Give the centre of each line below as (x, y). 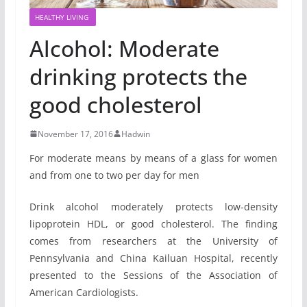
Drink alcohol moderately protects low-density (153, 206)
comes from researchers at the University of (153, 241)
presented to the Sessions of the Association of (153, 275)
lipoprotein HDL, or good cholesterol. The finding (153, 223)
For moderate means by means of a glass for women (153, 158)
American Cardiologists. (84, 292)
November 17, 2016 (75, 134)
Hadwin (135, 134)
